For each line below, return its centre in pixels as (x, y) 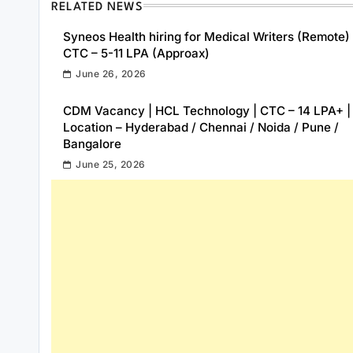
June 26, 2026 (111, 73)
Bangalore (92, 143)
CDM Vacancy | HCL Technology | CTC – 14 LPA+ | (207, 110)
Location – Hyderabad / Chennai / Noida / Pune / (201, 127)
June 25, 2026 (111, 164)
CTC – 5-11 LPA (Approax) (136, 53)
